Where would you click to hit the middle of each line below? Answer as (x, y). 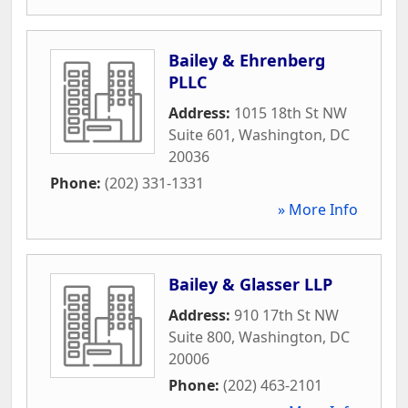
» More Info (318, 209)
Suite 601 (200, 134)
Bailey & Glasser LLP (250, 284)
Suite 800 (200, 337)
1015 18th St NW (291, 112)
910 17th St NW (286, 315)
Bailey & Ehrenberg (247, 60)
